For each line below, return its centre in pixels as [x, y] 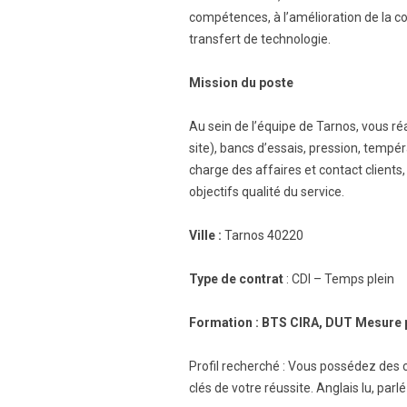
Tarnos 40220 [263, 235]
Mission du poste [241, 83]
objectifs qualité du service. [267, 192]
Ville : [205, 235]
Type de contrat [236, 279]
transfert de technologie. [260, 39]
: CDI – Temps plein [339, 279]
